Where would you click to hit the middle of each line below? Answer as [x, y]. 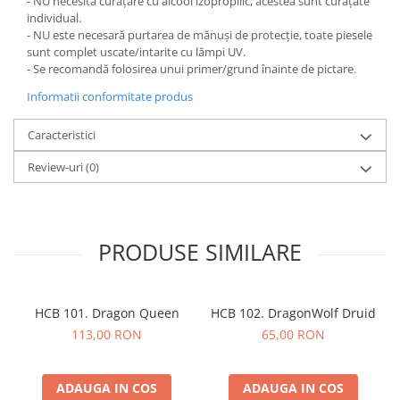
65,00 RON [293, 335]
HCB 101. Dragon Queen [107, 313]
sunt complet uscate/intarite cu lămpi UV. [136, 52]
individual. [54, 18]
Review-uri [57, 167]
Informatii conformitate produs [110, 97]
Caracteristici [62, 135]
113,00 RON [107, 335]
